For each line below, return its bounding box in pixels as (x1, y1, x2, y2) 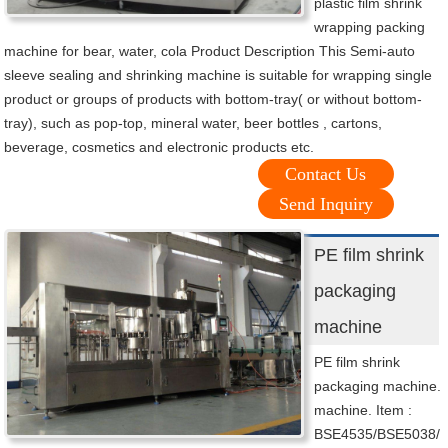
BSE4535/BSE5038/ (314, 426, 441, 443)
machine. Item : (314, 402, 413, 419)
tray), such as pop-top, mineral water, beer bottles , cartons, (4, 115, 383, 132)
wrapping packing (314, 19, 426, 36)
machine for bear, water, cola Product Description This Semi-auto (4, 43, 416, 60)
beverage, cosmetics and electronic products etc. (4, 139, 315, 156)
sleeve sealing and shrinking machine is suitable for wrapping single (4, 67, 433, 84)
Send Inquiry (278, 194, 373, 215)
